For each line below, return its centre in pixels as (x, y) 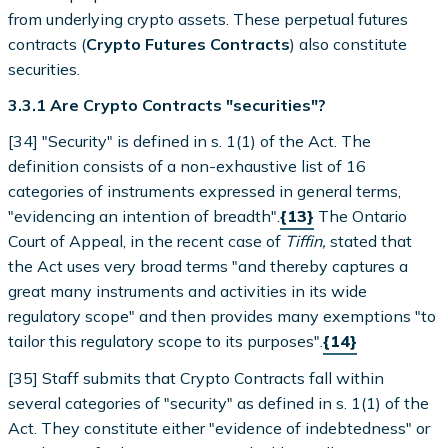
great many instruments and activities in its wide (188, 291)
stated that (369, 241)
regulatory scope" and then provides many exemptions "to (222, 316)
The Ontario (361, 216)
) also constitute (349, 44)
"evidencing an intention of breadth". (144, 216)
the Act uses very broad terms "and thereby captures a (208, 266)
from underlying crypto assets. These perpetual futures (208, 19)
